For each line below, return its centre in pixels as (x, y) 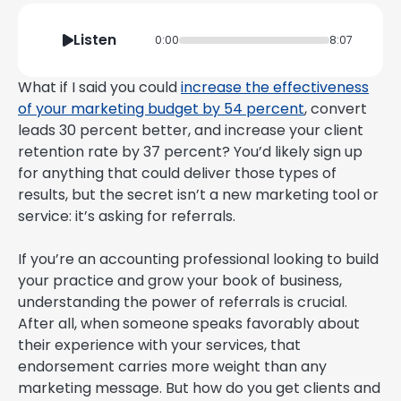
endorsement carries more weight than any (172, 367)
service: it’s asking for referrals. (127, 217)
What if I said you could (99, 88)
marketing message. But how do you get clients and (199, 388)
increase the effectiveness (275, 88)
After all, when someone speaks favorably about (189, 324)
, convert (336, 109)
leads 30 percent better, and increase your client (191, 131)
